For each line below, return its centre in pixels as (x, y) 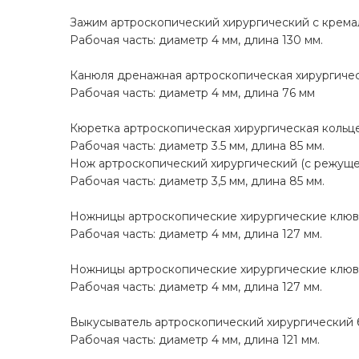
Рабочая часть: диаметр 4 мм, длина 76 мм (192, 93)
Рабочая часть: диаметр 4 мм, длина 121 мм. (195, 340)
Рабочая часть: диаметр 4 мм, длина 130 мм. (196, 40)
